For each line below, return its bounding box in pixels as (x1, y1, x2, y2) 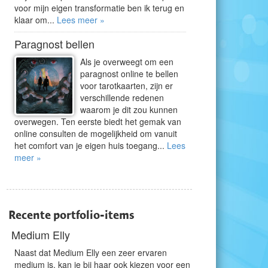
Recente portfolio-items (8, 208, 135, 222)
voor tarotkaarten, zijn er (80, 80, 173, 92)
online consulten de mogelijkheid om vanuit (14, 127, 177, 139)
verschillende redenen (80, 92, 164, 103)
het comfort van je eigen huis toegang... (14, 139, 167, 151)
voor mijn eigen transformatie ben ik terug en (14, 2, 184, 14)
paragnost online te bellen (80, 68, 178, 80)
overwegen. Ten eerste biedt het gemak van (14, 115, 181, 127)
